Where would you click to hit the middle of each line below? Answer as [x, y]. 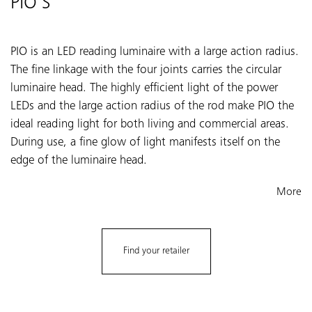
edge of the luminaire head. [79, 161]
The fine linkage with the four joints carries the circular [146, 71]
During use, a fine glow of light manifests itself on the [145, 143]
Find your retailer [156, 251]
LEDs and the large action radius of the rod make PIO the [152, 107]
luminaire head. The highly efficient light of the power [144, 89]
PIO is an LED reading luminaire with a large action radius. [155, 53]
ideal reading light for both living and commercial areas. [150, 125]
